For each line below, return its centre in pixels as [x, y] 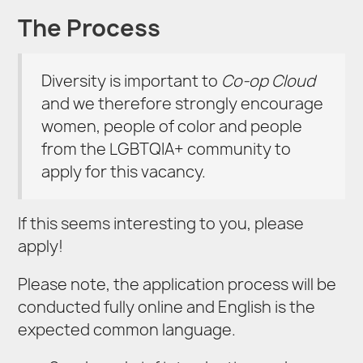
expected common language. [127, 330]
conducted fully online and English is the [167, 307]
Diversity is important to [132, 81]
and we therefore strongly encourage [183, 103]
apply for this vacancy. [124, 171]
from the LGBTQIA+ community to [167, 149]
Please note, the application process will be [177, 285]
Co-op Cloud [269, 81]
